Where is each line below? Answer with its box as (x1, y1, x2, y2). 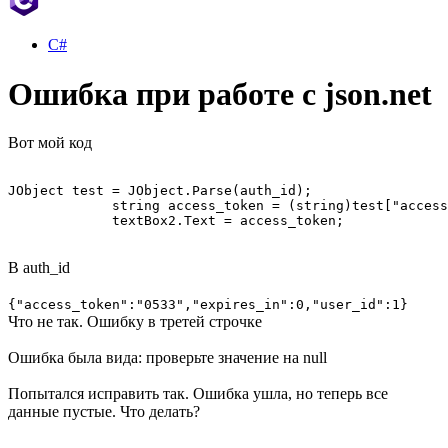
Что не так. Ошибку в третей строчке (8, 312, 262, 330)
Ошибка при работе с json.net (8, 75, 432, 112)
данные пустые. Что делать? (8, 402, 200, 420)
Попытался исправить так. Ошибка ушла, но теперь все (8, 384, 388, 402)
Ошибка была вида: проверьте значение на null (8, 348, 327, 366)
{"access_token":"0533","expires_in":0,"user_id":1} (8, 296, 408, 312)
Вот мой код (8, 133, 92, 151)
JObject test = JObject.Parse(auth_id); (8, 182, 312, 198)
